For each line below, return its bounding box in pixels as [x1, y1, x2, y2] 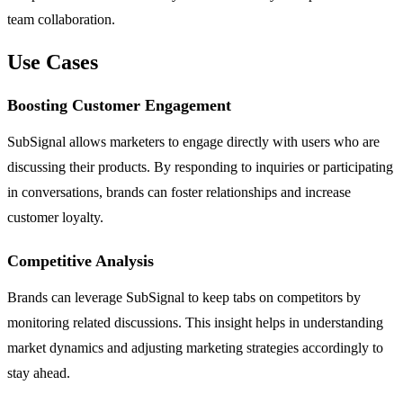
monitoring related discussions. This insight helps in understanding [7, 315, 383, 331]
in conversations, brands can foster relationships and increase [7, 184, 351, 201]
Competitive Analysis [7, 252, 154, 271]
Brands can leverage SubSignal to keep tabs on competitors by [7, 290, 361, 306]
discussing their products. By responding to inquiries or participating [7, 159, 393, 175]
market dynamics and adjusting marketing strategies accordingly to [7, 340, 383, 356]
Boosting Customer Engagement [7, 96, 231, 115]
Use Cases [7, 50, 98, 75]
